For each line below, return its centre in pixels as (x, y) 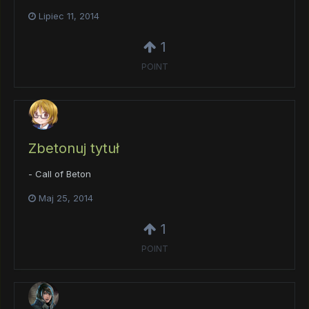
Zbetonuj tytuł (74, 149)
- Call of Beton (60, 174)
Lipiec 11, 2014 (69, 16)
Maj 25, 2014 (66, 198)
